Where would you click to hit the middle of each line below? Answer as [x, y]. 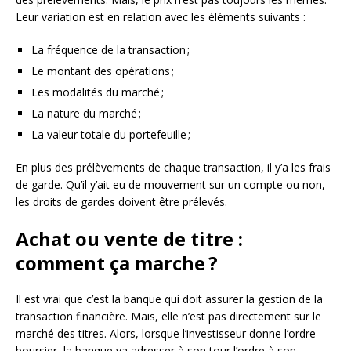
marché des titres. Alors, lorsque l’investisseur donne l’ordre [166, 334]
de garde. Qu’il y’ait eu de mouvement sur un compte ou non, [170, 185]
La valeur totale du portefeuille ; [111, 135]
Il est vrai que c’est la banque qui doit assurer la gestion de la [169, 299]
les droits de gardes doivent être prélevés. [121, 202]
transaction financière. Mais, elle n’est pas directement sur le [168, 317]
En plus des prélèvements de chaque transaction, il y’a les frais [173, 168]
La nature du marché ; [86, 114]
